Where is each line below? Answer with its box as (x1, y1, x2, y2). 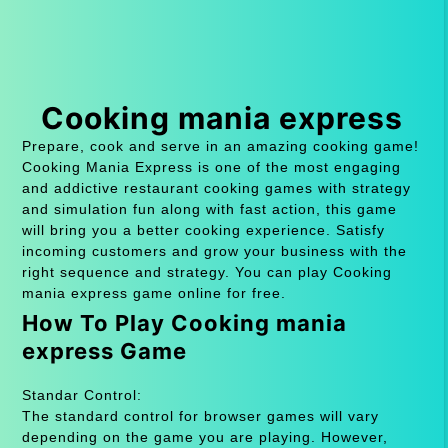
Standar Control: (21, 386, 142, 403)
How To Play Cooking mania (21, 309, 347, 336)
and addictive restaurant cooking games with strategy (21, 179, 411, 196)
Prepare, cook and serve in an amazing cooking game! (21, 137, 419, 154)
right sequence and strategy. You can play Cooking (21, 263, 392, 280)
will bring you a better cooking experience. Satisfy (21, 221, 385, 238)
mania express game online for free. (21, 284, 286, 301)
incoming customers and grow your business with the (21, 242, 407, 259)
